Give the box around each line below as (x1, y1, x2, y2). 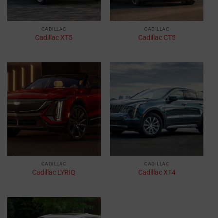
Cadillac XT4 (138, 168, 176, 176)
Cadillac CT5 (138, 33, 176, 41)
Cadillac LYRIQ (32, 168, 76, 176)
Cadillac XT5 (35, 33, 73, 41)
